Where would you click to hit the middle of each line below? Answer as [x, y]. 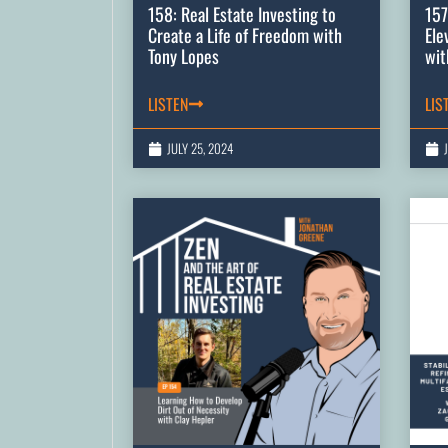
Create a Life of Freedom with [245, 35]
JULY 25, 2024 [200, 148]
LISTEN [168, 104]
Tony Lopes [183, 56]
